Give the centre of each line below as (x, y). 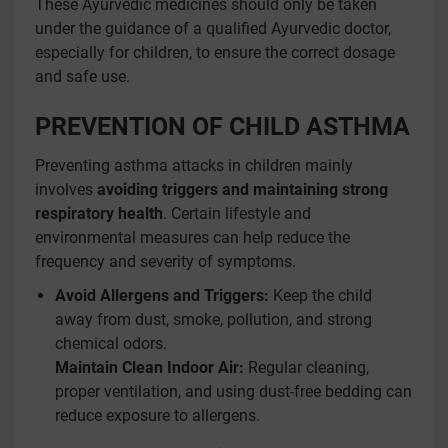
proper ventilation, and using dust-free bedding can (233, 391)
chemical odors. (111, 343)
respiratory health (99, 213)
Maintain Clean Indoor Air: (149, 367)
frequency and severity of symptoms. (165, 261)
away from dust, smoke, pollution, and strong (213, 319)
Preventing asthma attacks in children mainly (194, 165)
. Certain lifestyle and (237, 213)
